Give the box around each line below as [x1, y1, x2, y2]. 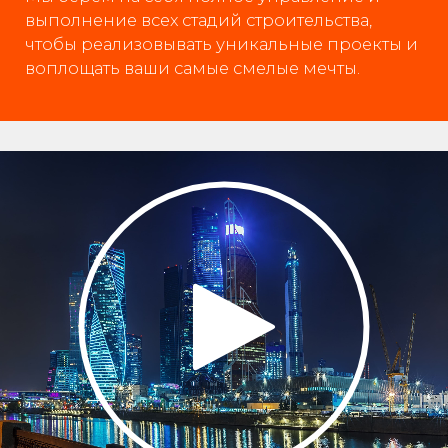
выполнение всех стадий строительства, [25, 9, 372, 30]
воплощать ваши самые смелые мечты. [25, 57, 360, 78]
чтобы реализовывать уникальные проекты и [25, 33, 418, 54]
